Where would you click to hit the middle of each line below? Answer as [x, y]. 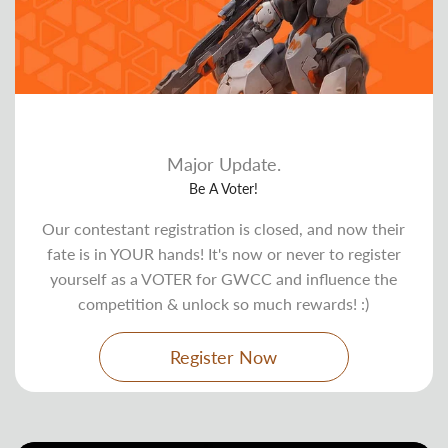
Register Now [224, 357]
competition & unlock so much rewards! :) [224, 303]
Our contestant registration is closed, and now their [224, 228]
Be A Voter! [224, 188]
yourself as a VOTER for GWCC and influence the [224, 278]
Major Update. [223, 164]
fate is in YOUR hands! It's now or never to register [223, 253]
